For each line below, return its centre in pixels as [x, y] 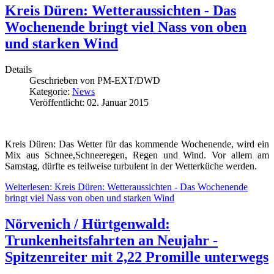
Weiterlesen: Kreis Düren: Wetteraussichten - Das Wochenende [126, 187]
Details [18, 70]
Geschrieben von [63, 81]
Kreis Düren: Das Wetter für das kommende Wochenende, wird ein [137, 144]
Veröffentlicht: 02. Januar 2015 [89, 103]
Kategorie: [51, 92]
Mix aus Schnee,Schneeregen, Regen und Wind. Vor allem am [137, 155]
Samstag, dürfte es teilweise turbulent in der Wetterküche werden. [131, 166]
